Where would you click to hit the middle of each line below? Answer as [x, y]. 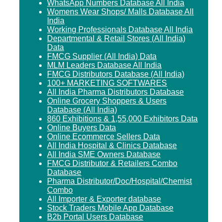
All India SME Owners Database [104, 154]
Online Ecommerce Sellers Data [104, 136]
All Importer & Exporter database [104, 199]
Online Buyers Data [82, 127]
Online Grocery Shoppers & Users [107, 101]
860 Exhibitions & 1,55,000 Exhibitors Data [123, 118]
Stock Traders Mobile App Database [111, 208]
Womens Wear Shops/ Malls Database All [121, 11]
